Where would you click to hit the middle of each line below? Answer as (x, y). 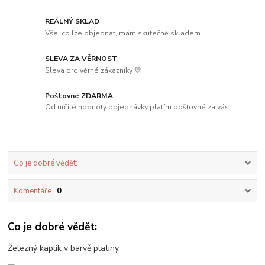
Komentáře (32, 191)
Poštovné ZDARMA (79, 96)
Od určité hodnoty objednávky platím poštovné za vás (137, 107)
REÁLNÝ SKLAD (72, 22)
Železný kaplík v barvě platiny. (65, 248)
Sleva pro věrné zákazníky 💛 (93, 70)
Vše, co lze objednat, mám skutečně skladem (123, 33)
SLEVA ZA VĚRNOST (82, 58)
